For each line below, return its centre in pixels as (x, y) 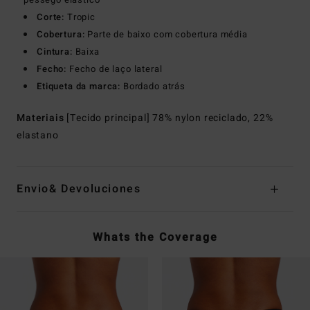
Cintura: (55, 51)
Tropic (80, 17)
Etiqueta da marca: (79, 86)
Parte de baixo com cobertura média (166, 34)
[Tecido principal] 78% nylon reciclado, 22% (170, 118)
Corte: (51, 17)
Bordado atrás (153, 86)
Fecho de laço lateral (115, 69)
